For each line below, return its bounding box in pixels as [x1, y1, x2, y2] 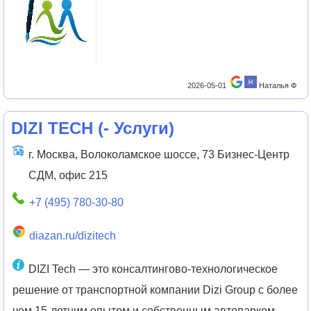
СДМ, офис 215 [28, 169, 108, 182]
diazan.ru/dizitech [28, 229, 116, 242]
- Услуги [103, 118, 169, 137]
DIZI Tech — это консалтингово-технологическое [28, 262, 278, 275]
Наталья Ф [259, 81, 297, 90]
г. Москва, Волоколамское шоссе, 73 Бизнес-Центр [28, 149, 289, 161]
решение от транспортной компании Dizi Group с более [12, 283, 299, 296]
